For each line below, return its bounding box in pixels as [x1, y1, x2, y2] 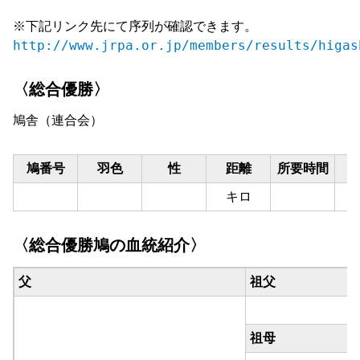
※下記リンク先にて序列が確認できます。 [13, 18, 257, 35]
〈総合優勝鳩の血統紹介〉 [13, 236, 206, 255]
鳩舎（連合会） [13, 113, 103, 128]
